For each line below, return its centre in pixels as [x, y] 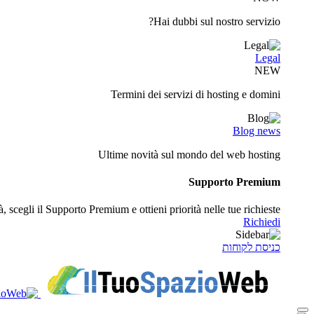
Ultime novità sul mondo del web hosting [189, 154]
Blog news [257, 130]
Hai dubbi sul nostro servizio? [217, 21]
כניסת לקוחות [251, 247]
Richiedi [262, 222]
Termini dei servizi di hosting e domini [196, 94]
